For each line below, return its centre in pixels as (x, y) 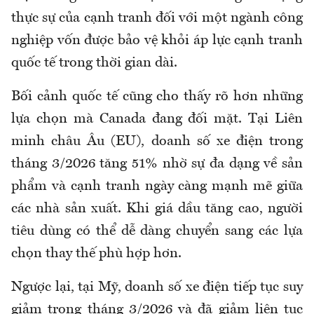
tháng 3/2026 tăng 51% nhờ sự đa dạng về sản (157, 164)
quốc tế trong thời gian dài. (94, 63)
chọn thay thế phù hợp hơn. (96, 253)
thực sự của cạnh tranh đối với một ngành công (157, 18)
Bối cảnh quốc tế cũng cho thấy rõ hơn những (157, 96)
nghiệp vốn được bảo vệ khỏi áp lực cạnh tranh (157, 40)
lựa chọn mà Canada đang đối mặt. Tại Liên (157, 119)
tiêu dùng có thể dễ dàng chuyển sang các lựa (157, 231)
